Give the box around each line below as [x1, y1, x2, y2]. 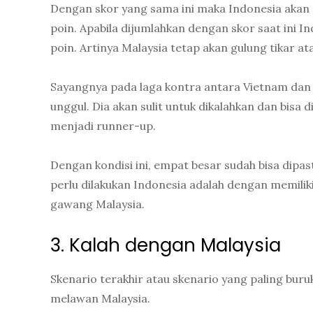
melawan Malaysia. [50, 291, 150, 306]
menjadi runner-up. [50, 119, 156, 133]
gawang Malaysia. [50, 197, 145, 212]
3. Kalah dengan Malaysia [50, 233, 281, 259]
